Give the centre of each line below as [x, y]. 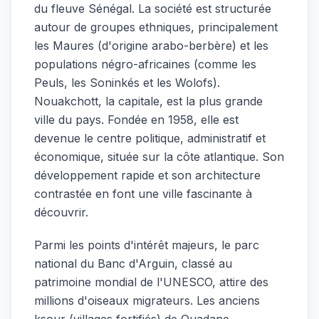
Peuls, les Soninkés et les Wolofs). [127, 82]
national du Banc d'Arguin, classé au [133, 263]
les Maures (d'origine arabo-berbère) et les [151, 45]
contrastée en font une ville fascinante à [143, 193]
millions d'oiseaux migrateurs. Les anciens [147, 300]
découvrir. [61, 212]
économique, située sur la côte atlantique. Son [159, 156]
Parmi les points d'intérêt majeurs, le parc [147, 245]
